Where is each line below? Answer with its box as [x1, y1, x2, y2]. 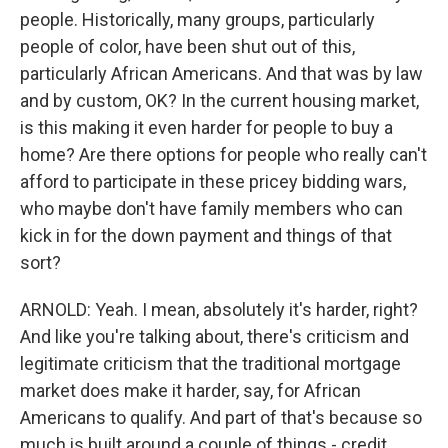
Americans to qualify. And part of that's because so [20, 407, 422, 428]
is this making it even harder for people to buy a [20, 117, 393, 138]
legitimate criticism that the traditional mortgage [20, 353, 401, 374]
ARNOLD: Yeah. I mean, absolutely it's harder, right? [20, 299, 418, 320]
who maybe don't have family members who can [20, 198, 403, 219]
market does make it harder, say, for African [20, 380, 361, 401]
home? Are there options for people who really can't [20, 144, 427, 165]
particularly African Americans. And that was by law [20, 63, 423, 84]
